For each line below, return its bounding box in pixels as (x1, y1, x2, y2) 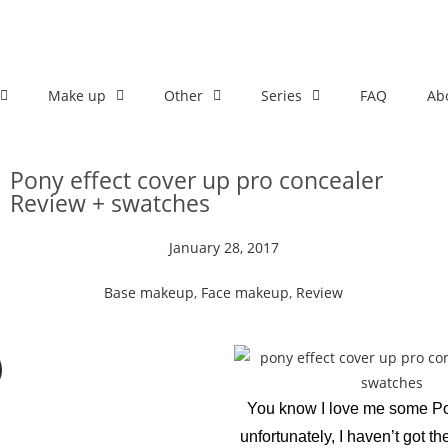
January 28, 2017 (168, 238, 279, 257)
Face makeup (201, 283, 290, 302)
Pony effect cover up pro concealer (9, 164, 383, 196)
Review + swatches (9, 187, 210, 219)
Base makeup (104, 283, 195, 302)
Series (261, 86, 302, 105)
